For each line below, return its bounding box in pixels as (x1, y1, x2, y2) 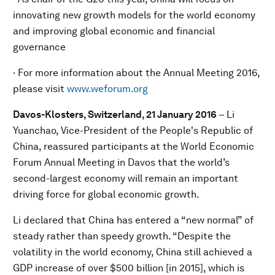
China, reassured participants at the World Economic (13, 141, 254, 152)
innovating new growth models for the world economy (13, 9, 255, 21)
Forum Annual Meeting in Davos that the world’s (13, 157, 230, 168)
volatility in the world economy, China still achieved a (13, 246, 252, 258)
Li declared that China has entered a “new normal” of (13, 214, 254, 226)
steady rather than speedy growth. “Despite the (13, 230, 231, 242)
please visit (13, 83, 67, 95)
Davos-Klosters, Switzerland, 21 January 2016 (13, 109, 219, 120)
